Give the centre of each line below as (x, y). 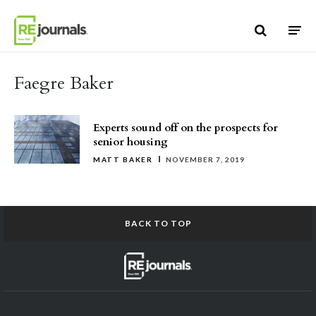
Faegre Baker (64, 83)
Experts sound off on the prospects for (186, 128)
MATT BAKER (123, 159)
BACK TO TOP (158, 223)
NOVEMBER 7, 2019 (205, 159)
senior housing (130, 142)
